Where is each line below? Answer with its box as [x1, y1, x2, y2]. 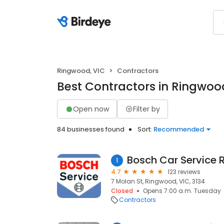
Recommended [153, 124, 204, 134]
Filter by [133, 103, 160, 114]
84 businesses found [57, 124, 124, 134]
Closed [111, 186, 133, 195]
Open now [73, 103, 109, 114]
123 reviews [167, 167, 200, 176]
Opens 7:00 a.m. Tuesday [143, 186, 221, 195]
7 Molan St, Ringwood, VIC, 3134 [111, 177, 205, 185]
